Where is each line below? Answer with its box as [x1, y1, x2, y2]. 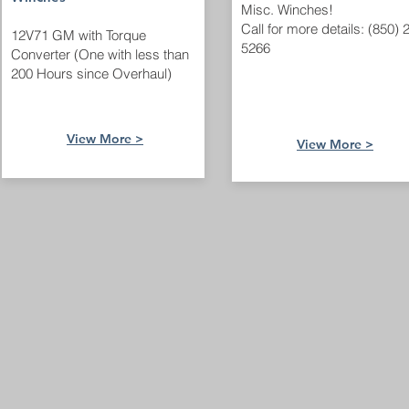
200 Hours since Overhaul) [11, 65, 172, 82]
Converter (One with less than [11, 46, 189, 63]
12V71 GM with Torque [11, 26, 146, 44]
